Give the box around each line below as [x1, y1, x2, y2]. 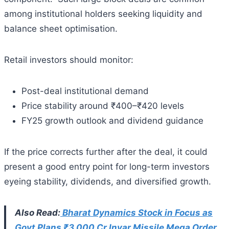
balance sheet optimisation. [4, 23, 118, 34]
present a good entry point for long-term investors [4, 161, 210, 172]
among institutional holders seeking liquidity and [4, 8, 202, 19]
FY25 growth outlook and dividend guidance [21, 115, 203, 126]
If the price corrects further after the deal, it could [4, 146, 208, 157]
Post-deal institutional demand [21, 85, 149, 96]
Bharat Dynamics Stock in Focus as [60, 207, 213, 218]
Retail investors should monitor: [4, 54, 133, 65]
